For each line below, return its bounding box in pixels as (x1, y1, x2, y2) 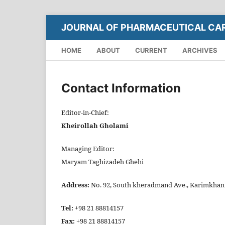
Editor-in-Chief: (61, 108, 109, 117)
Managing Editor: (61, 144, 115, 153)
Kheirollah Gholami (61, 121, 129, 130)
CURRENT (135, 46, 167, 54)
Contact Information (61, 81, 181, 95)
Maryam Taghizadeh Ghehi (61, 157, 144, 166)
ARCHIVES (182, 46, 217, 54)
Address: (61, 180, 91, 189)
